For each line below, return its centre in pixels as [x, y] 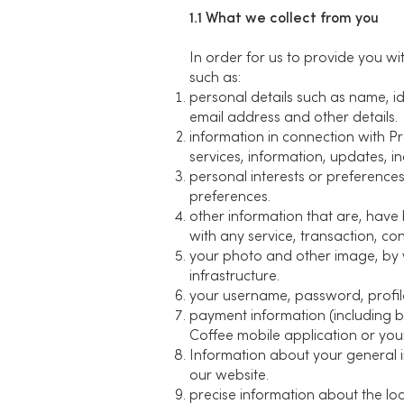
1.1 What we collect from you [284, 19]
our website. [229, 376]
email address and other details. [294, 118]
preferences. [230, 197]
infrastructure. [234, 277]
